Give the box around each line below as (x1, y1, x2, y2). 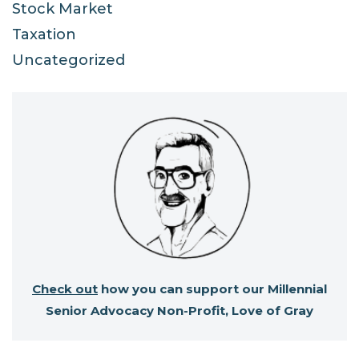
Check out (32, 280, 98, 296)
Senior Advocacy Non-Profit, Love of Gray (46, 302, 313, 318)
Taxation (12, 26, 76, 43)
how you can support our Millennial (98, 280, 327, 296)
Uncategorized (12, 51, 125, 69)
